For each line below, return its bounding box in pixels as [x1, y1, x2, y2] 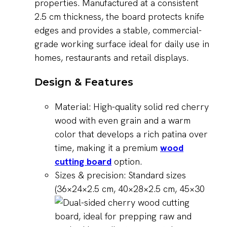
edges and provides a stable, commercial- [34, 24, 202, 36]
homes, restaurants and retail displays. [34, 52, 188, 64]
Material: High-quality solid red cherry [55, 101, 209, 113]
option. [111, 156, 142, 168]
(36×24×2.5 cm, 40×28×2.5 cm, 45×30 [55, 183, 205, 195]
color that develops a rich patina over [55, 128, 208, 140]
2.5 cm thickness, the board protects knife [34, 11, 204, 23]
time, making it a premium [55, 142, 160, 154]
